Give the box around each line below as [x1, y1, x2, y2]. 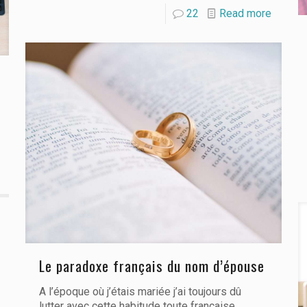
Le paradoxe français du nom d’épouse [38, 254, 265, 276]
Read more [219, 7, 272, 20]
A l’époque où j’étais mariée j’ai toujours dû [38, 284, 241, 298]
